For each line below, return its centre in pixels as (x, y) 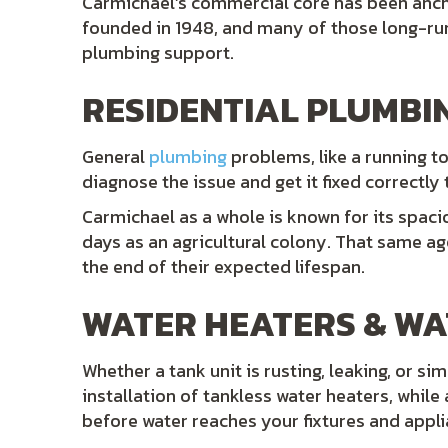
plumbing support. (158, 52)
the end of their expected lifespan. (223, 266)
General (115, 156)
